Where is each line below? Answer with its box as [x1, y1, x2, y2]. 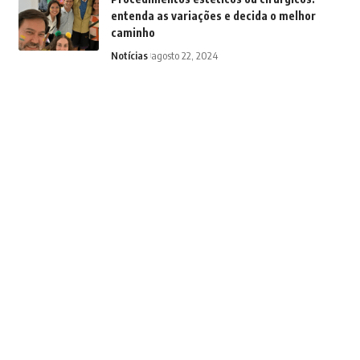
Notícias [110, 49, 148, 63]
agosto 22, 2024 [150, 49, 218, 63]
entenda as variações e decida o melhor [110, 9, 316, 23]
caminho [110, 26, 155, 40]
